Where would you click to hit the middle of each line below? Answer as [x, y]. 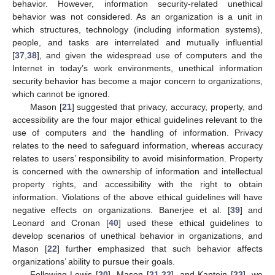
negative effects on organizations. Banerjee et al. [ [121, 210]
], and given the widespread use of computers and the [150, 55]
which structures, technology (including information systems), [137, 29]
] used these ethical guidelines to [190, 223]
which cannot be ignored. [61, 94]
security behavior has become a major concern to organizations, [137, 81]
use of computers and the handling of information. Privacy [137, 132]
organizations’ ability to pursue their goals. [94, 261]
